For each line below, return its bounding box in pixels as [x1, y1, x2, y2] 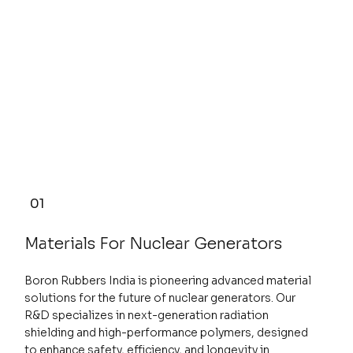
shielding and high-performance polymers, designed [24, 325, 308, 340]
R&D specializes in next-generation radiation [24, 307, 269, 322]
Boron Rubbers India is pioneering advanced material [24, 273, 311, 288]
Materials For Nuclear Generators [24, 233, 282, 254]
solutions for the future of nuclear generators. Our [24, 290, 295, 305]
